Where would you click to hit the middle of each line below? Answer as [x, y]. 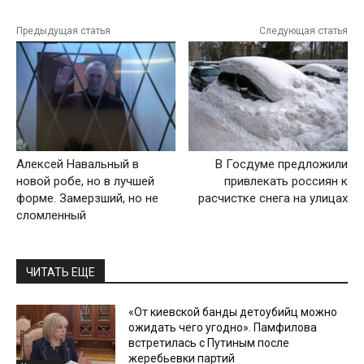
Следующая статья [303, 31]
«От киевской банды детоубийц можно [233, 312]
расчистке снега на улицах [273, 198]
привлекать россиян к [286, 181]
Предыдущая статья [63, 31]
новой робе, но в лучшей [85, 181]
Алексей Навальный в [78, 164]
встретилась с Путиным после [209, 342]
